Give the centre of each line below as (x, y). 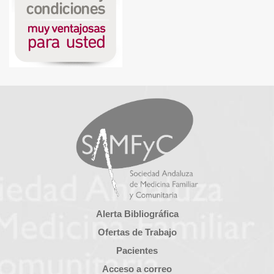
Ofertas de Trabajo (137, 232)
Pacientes (137, 250)
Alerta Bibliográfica (137, 213)
